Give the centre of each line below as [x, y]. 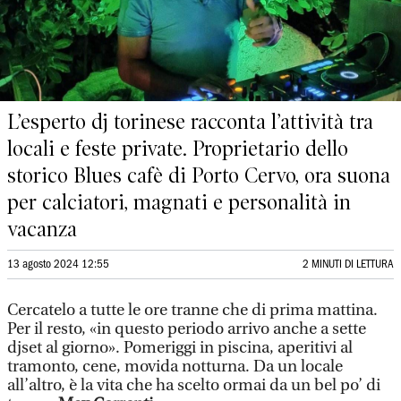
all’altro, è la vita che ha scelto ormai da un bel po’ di [194, 385]
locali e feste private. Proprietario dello [178, 149]
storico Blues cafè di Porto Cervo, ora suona [199, 175]
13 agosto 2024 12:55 [58, 264]
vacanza [42, 229]
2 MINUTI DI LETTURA [348, 264]
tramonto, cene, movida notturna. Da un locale [175, 367]
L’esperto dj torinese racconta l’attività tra [190, 122]
